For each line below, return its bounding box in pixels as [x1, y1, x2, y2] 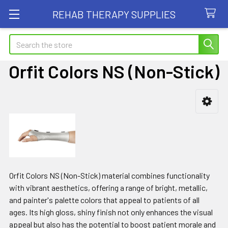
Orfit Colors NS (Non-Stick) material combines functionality [9, 170, 210, 181]
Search [9, 35, 33, 45]
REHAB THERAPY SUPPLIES [52, 8, 176, 20]
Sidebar [9, 107, 60, 126]
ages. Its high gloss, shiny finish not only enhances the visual [9, 207, 213, 217]
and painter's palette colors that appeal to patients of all [9, 195, 199, 205]
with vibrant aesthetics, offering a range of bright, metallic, [9, 183, 208, 193]
